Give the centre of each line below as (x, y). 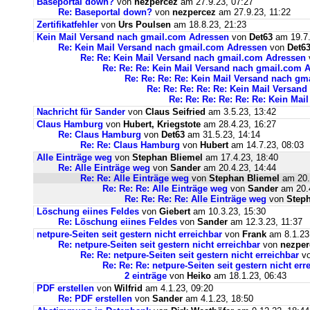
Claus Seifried (175, 112)
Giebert (175, 211)
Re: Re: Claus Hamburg (130, 145)
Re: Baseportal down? (105, 12)
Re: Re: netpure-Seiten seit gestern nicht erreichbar (190, 255)
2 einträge (146, 276)
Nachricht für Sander (81, 112)
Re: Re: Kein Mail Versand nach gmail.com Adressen (193, 58)
